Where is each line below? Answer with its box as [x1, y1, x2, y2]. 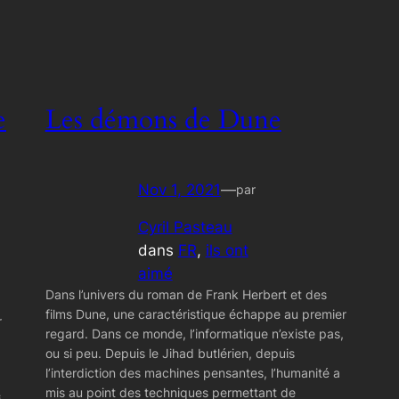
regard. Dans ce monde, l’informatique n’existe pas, [45, 326, 344, 342]
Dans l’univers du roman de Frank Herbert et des [45, 287, 327, 303]
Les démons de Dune [45, 102, 281, 139]
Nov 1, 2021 [137, 180, 221, 199]
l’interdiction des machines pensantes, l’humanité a [45, 365, 340, 381]
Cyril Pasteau [137, 218, 232, 237]
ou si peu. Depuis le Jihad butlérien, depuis [45, 346, 295, 362]
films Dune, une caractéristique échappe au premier [45, 306, 346, 322]
